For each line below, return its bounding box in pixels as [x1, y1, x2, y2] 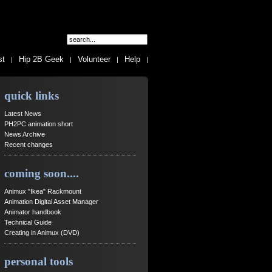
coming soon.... [4, 167, 79, 180]
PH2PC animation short [4, 120, 73, 127]
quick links [4, 89, 59, 102]
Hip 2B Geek [18, 55, 64, 64]
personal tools [4, 255, 73, 268]
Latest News [4, 109, 41, 117]
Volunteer [77, 55, 110, 64]
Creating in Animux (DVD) [4, 228, 80, 236]
